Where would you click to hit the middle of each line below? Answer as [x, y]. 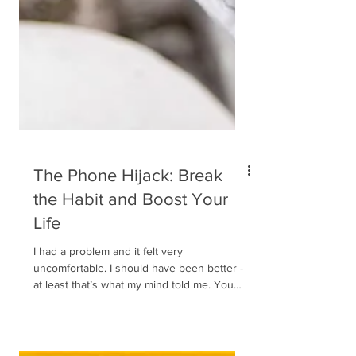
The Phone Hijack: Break [128, 254]
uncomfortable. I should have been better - [72, 346]
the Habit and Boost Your [131, 278]
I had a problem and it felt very [108, 330]
